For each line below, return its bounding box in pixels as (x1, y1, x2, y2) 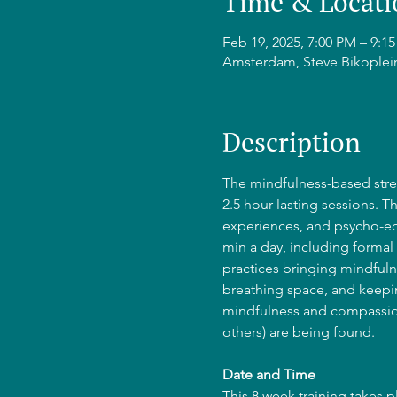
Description (222, 124, 361, 160)
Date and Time (222, 366, 315, 383)
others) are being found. (222, 323, 375, 340)
